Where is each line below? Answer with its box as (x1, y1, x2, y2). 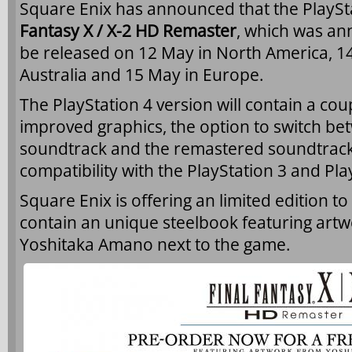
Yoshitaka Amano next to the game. (20, 233, 291, 255)
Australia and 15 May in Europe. (20, 64, 264, 86)
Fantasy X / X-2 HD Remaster (20, 20, 236, 42)
